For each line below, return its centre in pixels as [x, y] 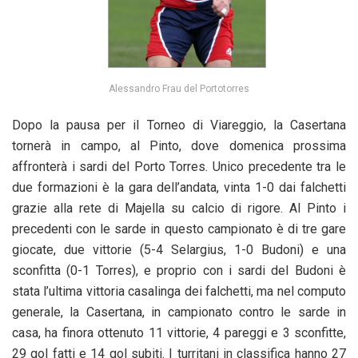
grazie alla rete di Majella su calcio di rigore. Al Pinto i [179, 209]
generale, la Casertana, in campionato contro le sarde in [179, 312]
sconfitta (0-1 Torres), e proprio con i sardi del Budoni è [179, 271]
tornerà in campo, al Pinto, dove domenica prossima [179, 146]
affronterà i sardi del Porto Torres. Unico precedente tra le [179, 167]
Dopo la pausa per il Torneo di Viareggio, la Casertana [179, 125]
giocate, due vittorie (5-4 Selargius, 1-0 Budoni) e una [179, 250]
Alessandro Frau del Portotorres [179, 89]
